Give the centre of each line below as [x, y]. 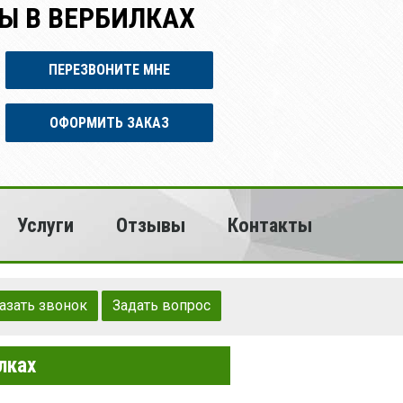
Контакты [270, 225]
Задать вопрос [161, 305]
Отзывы [151, 225]
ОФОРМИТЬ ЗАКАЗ [110, 122]
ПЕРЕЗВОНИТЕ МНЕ [110, 70]
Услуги [46, 225]
